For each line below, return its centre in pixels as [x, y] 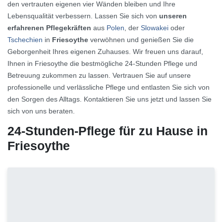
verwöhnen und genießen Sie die [141, 40]
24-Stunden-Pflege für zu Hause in [108, 131]
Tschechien [25, 40]
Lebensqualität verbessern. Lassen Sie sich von [83, 16]
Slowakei [155, 28]
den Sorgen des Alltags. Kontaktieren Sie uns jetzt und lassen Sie [110, 99]
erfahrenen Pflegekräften [49, 28]
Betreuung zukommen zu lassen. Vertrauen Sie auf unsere [99, 76]
